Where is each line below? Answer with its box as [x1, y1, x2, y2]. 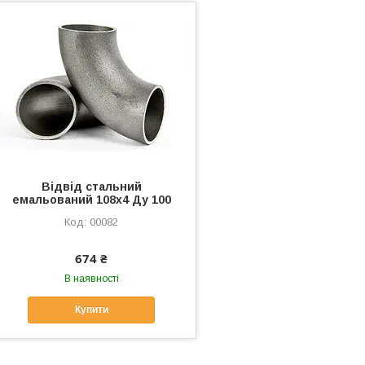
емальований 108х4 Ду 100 [11, 192, 171, 206]
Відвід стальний [41, 179, 142, 193]
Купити [74, 304, 108, 316]
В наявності [64, 272, 119, 284]
